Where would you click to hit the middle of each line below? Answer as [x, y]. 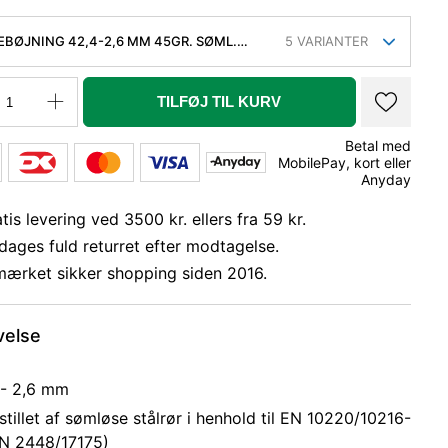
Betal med [378, 145]
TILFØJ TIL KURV [219, 101]
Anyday [386, 179]
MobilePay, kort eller [344, 162]
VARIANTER [330, 41]
